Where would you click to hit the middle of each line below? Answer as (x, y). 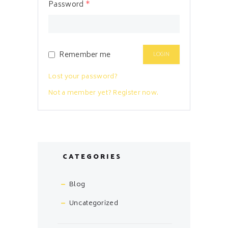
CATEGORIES (92, 157)
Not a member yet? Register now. (104, 93)
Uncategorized (94, 204)
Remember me (85, 55)
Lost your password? (83, 77)
